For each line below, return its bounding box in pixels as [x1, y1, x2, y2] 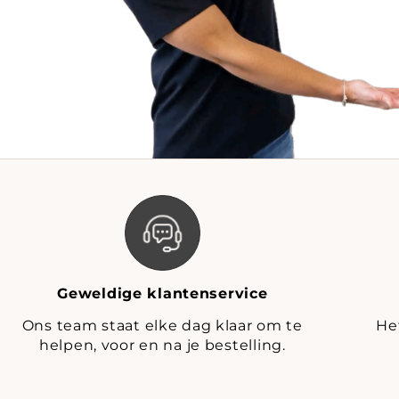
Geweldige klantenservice [57, 283, 268, 302]
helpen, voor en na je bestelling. [38, 335, 286, 354]
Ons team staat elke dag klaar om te [21, 315, 303, 334]
